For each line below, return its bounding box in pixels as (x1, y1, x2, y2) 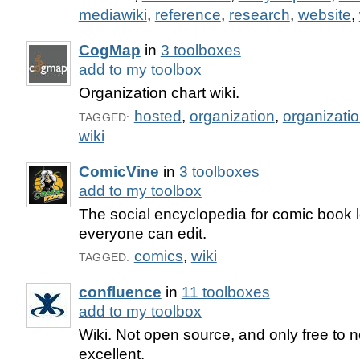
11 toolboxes (181, 284, 270, 301)
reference (154, 6, 221, 23)
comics (133, 247, 183, 265)
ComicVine (78, 162, 159, 180)
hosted (133, 107, 182, 125)
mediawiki (78, 6, 147, 23)
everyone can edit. (78, 224, 207, 242)
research (228, 6, 290, 23)
